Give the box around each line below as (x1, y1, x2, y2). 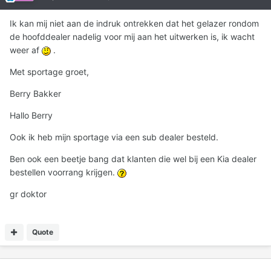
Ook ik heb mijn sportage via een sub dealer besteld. (10, 132, 218, 143)
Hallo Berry (10, 110, 53, 121)
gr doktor (10, 189, 47, 200)
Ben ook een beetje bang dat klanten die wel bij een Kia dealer (10, 154, 256, 165)
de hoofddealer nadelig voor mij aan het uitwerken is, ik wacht (10, 31, 255, 42)
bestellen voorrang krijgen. (10, 167, 117, 178)
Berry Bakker (10, 88, 61, 99)
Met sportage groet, (10, 67, 89, 77)
